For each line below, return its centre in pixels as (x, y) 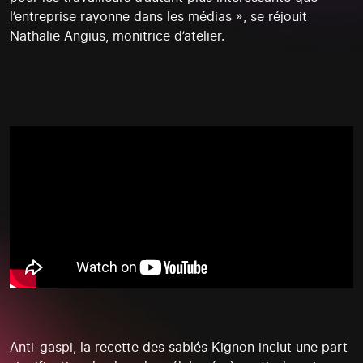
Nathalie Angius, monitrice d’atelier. (117, 36)
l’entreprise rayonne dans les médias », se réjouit (158, 16)
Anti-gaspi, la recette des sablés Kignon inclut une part (179, 347)
